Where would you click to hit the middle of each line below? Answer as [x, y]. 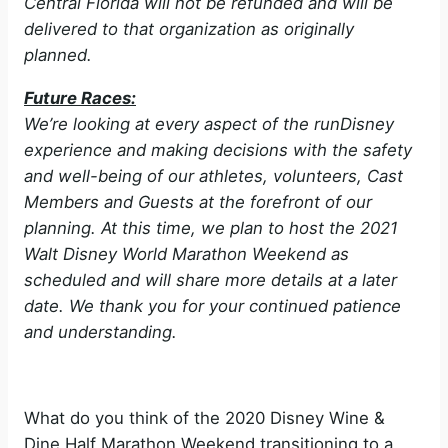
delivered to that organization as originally [189, 29]
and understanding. [100, 331]
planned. [58, 55]
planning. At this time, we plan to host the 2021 [211, 227]
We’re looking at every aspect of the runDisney [209, 123]
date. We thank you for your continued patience [212, 305]
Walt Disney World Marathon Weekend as [186, 253]
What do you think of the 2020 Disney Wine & [204, 417]
